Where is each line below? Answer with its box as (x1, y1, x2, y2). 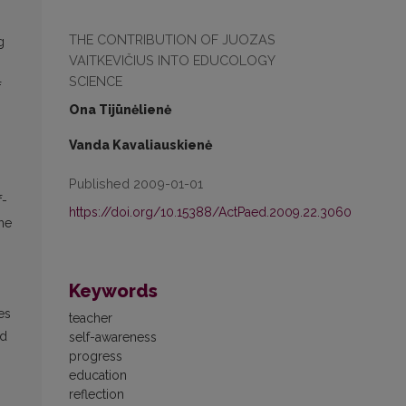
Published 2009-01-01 (69, 176, 203, 191)
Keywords (69, 280, 158, 302)
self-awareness (69, 330, 157, 344)
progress (69, 349, 122, 363)
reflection (69, 387, 124, 401)
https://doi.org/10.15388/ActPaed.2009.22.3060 (69, 205, 352, 219)
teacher (69, 311, 112, 325)
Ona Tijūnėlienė (69, 102, 171, 117)
